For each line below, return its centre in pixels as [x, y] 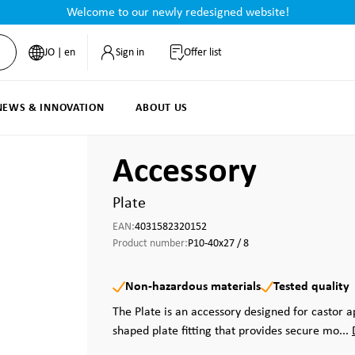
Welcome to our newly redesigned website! [177, 13]
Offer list [202, 52]
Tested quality [311, 287]
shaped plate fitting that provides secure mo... [232, 331]
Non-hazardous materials [193, 287]
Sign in [130, 52]
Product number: [150, 244]
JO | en [59, 52]
